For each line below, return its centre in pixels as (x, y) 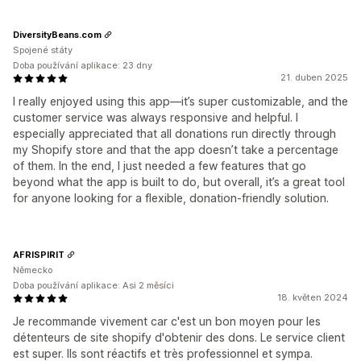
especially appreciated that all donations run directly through (174, 134)
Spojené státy (43, 50)
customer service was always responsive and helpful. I (156, 118)
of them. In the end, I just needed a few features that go (160, 166)
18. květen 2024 (313, 298)
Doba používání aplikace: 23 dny (83, 66)
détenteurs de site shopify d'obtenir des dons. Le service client (179, 338)
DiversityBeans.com (57, 34)
